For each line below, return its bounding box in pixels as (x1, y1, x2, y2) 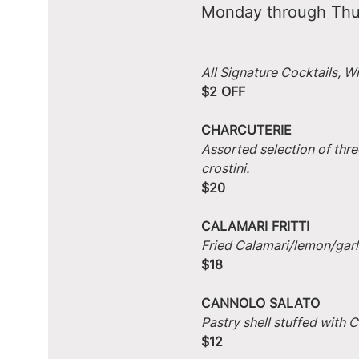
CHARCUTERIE (200, 122, 292, 138)
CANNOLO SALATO (200, 295, 320, 311)
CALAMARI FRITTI (200, 218, 309, 234)
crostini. (200, 160, 249, 176)
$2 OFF (200, 83, 245, 99)
